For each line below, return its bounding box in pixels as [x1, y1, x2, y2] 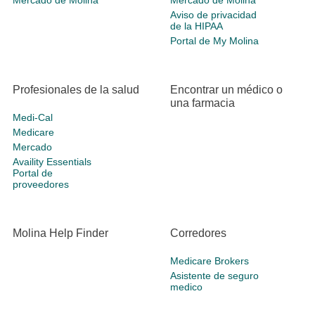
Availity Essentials [13, 156, 91, 168]
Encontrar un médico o [170, 84, 283, 96]
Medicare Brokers [170, 255, 249, 267]
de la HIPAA [170, 20, 223, 32]
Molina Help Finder [13, 227, 108, 240]
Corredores [170, 227, 226, 240]
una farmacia [170, 97, 235, 110]
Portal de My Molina [170, 35, 259, 47]
